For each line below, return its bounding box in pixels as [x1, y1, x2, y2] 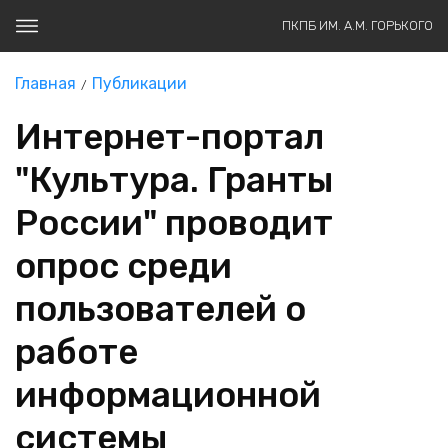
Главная [15, 74, 76, 93]
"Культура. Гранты [15, 159, 333, 201]
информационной [15, 374, 321, 416]
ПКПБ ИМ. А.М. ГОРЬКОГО [282, 18, 433, 33]
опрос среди [15, 245, 232, 287]
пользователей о [15, 288, 306, 330]
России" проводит [15, 202, 333, 244]
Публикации [92, 74, 187, 93]
